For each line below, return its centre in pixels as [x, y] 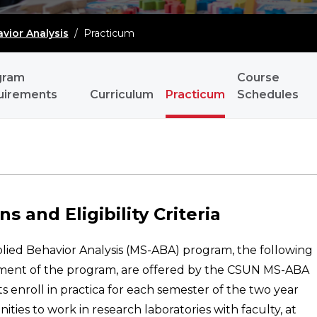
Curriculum [122, 95]
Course [259, 78]
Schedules [268, 95]
